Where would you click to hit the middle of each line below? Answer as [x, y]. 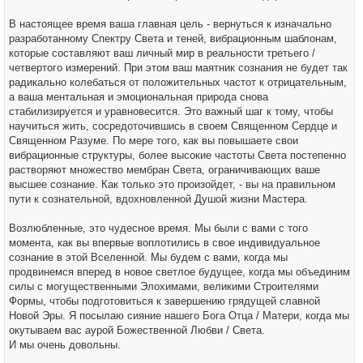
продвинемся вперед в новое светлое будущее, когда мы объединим [179, 272]
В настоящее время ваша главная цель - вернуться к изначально [170, 24]
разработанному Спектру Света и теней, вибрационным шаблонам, [173, 38]
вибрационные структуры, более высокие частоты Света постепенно [177, 155]
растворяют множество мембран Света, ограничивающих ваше [164, 170]
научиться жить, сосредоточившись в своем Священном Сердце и [173, 126]
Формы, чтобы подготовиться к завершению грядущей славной [164, 301]
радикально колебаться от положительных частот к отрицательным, [178, 82]
